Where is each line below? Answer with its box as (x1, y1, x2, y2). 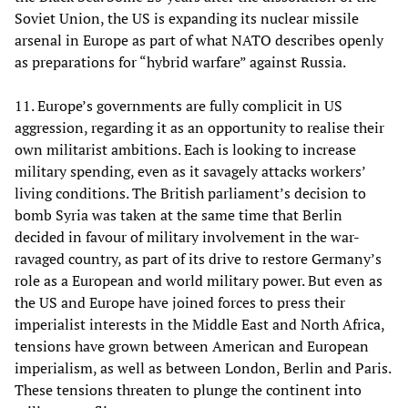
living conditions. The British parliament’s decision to (15, 182, 366, 203)
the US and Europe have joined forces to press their (15, 291, 345, 312)
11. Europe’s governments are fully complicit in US (15, 95, 342, 116)
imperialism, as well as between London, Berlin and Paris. (15, 357, 391, 378)
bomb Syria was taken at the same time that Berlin (15, 204, 342, 225)
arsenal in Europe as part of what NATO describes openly (15, 29, 383, 50)
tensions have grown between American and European (15, 335, 369, 356)
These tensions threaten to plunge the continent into (15, 379, 362, 400)
